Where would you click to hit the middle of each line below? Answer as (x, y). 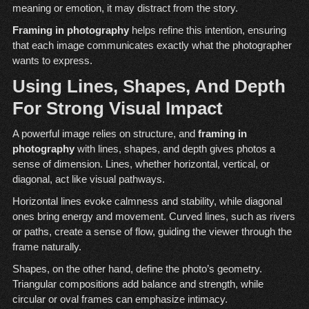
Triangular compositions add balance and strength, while (138, 284)
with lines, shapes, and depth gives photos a (175, 149)
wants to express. (52, 61)
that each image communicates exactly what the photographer (152, 46)
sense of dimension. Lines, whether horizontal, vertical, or (141, 164)
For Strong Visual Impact (117, 109)
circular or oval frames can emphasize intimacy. (120, 299)
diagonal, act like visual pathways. (88, 179)
